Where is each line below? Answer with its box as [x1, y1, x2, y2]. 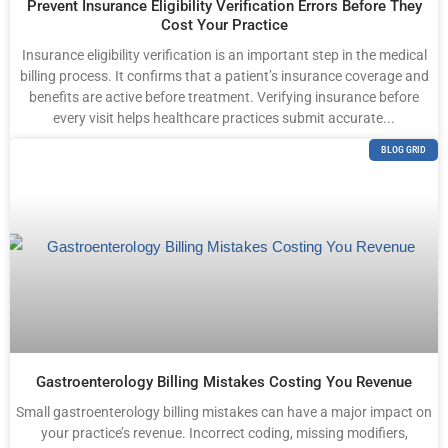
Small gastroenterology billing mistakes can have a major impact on [16, 404, 432, 421]
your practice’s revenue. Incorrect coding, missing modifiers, [40, 425, 408, 442]
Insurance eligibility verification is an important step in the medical [21, 47, 427, 64]
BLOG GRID [381, 144, 426, 156]
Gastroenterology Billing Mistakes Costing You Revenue [36, 373, 412, 392]
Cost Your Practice [160, 16, 288, 35]
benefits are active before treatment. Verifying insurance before [29, 89, 419, 106]
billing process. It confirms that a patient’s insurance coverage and [19, 68, 429, 85]
